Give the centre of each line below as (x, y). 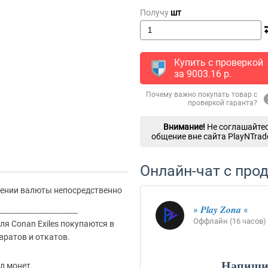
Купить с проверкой (219, 63)
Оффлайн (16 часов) (230, 221)
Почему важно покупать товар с (201, 95)
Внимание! (184, 127)
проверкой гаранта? (222, 103)
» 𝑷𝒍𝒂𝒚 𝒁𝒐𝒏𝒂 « (221, 210)
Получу (155, 13)
